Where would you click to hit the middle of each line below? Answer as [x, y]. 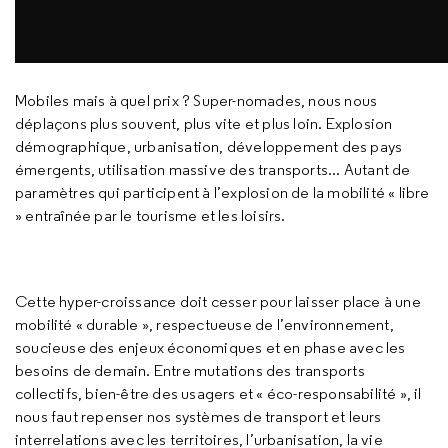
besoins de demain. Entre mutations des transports [190, 370]
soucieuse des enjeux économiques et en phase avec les [210, 347]
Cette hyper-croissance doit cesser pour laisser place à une [218, 301]
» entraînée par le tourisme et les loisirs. [150, 215]
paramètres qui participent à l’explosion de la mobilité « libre [222, 192]
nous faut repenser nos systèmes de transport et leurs [198, 416]
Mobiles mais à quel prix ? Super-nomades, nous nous [196, 100]
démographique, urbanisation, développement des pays [209, 146]
